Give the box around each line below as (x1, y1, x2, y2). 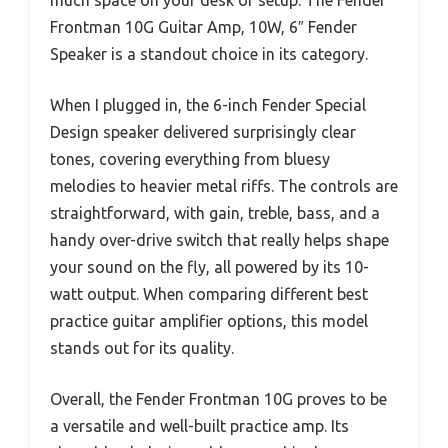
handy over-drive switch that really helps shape (50, 231, 389, 250)
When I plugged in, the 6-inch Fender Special (50, 96, 366, 115)
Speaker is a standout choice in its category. (50, 45, 368, 64)
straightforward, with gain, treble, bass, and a (50, 204, 380, 223)
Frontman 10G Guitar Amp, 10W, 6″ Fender (50, 18, 357, 37)
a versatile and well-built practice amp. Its (50, 417, 349, 436)
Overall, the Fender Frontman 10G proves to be (50, 390, 387, 409)
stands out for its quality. (50, 339, 234, 358)
